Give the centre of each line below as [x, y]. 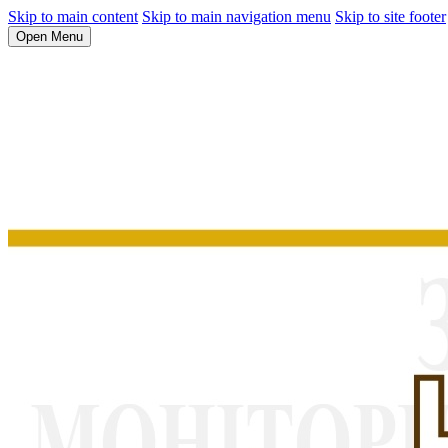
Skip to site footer [390, 16]
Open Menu [49, 36]
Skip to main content [73, 16]
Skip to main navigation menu [236, 16]
